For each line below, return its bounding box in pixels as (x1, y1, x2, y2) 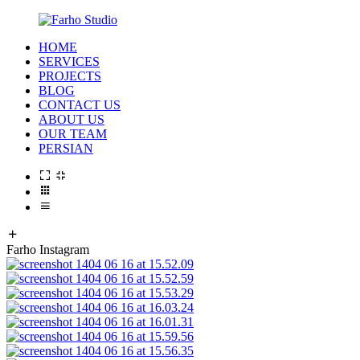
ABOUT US (39, 112, 104, 126)
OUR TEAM (39, 127, 107, 141)
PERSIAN (39, 141, 93, 155)
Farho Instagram (6, 243, 89, 256)
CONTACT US (39, 98, 121, 112)
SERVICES (39, 55, 100, 68)
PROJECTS (39, 69, 101, 83)
